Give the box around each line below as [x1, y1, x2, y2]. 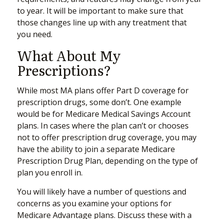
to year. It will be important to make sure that [17, 5, 183, 16]
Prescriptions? [17, 60, 111, 80]
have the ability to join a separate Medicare [17, 144, 175, 154]
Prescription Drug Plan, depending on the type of [17, 155, 198, 166]
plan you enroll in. [17, 167, 83, 178]
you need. [17, 29, 52, 40]
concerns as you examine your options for [17, 198, 172, 209]
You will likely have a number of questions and [17, 186, 186, 197]
